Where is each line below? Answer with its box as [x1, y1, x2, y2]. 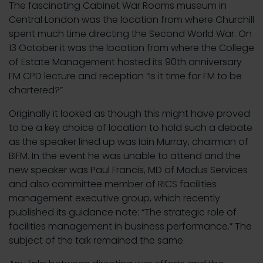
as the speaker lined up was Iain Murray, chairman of [9, 135, 248, 149]
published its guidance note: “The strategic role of [9, 205, 237, 219]
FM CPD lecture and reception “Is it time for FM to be [9, 69, 242, 83]
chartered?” [9, 83, 63, 97]
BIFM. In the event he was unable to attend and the [9, 149, 241, 163]
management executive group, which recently [9, 191, 220, 205]
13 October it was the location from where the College [9, 41, 254, 55]
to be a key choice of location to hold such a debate [9, 121, 252, 134]
